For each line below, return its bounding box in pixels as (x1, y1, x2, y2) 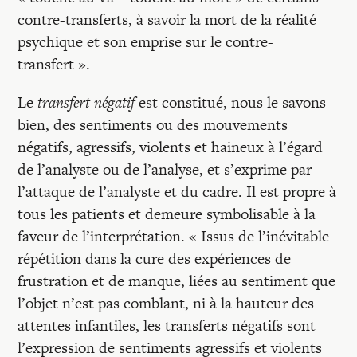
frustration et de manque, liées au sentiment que (18, 270, 336, 292)
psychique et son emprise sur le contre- (18, 31, 274, 53)
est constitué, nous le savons (135, 92, 327, 113)
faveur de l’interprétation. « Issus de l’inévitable (18, 226, 330, 247)
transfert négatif (37, 92, 135, 113)
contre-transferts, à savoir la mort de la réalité (18, 9, 317, 30)
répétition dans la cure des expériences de (18, 248, 292, 269)
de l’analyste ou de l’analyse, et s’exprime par (18, 159, 312, 180)
